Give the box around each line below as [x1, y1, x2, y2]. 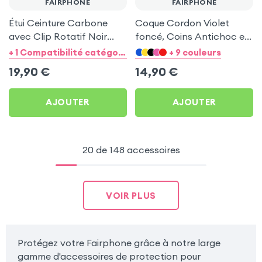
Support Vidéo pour [135, 44, 222, 56]
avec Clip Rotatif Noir [8, 30, 107, 43]
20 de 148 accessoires [82, 144, 180, 156]
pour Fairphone [8, 44, 77, 56]
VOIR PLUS [106, 189, 156, 201]
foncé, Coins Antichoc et [135, 30, 249, 43]
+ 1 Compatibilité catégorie [118, 46, 126, 58]
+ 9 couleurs [168, 46, 221, 58]
